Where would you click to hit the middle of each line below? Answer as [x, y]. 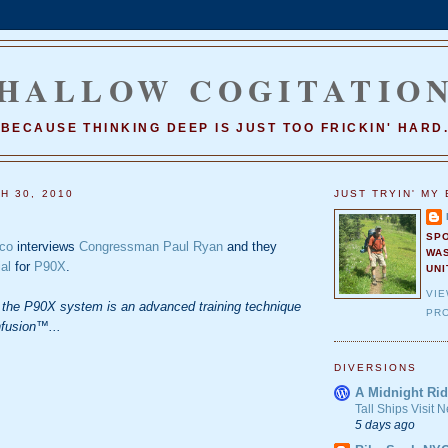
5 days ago [385, 424]
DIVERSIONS [376, 368]
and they [250, 246]
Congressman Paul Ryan [151, 246]
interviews [46, 246]
